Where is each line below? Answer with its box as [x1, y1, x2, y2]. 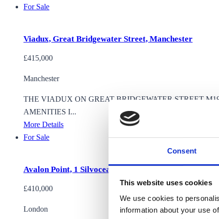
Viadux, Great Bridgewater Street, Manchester [23, 34, 193, 44]
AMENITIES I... [23, 108, 76, 116]
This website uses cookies [119, 178, 212, 187]
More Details [23, 120, 64, 129]
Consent [167, 146, 197, 155]
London [23, 205, 48, 214]
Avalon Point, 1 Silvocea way [23, 165, 127, 175]
